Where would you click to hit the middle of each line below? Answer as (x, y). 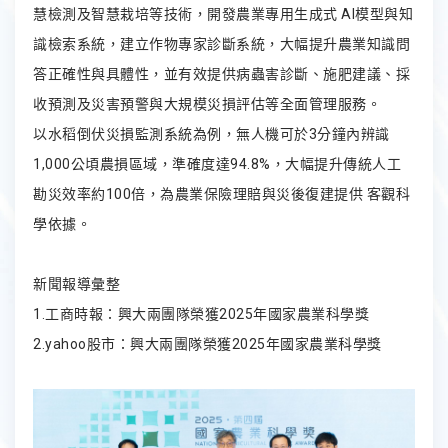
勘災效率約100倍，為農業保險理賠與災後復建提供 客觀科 (221, 193)
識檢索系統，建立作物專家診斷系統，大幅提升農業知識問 (221, 43)
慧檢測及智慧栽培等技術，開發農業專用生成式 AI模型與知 (223, 13)
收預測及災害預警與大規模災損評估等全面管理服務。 (207, 103)
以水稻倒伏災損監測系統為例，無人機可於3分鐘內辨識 (211, 133)
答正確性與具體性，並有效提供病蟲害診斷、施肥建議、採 (221, 73)
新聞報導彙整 (76, 283)
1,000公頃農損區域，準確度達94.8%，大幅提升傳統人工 (217, 163)
